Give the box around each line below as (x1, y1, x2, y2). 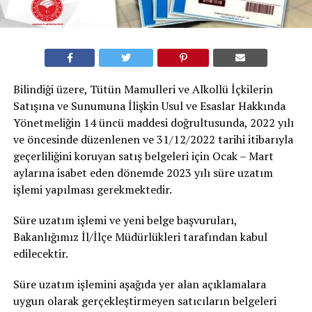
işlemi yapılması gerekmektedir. (13, 182, 172, 198)
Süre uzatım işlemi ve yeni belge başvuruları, (13, 212, 237, 228)
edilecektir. (13, 246, 68, 262)
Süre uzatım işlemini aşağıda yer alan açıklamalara (13, 276, 266, 292)
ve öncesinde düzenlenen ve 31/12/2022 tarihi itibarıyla (13, 132, 293, 148)
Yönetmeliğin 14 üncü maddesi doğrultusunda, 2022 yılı (13, 115, 294, 131)
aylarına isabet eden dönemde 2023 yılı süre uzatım (13, 165, 273, 181)
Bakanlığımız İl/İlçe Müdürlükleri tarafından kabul (13, 229, 267, 245)
